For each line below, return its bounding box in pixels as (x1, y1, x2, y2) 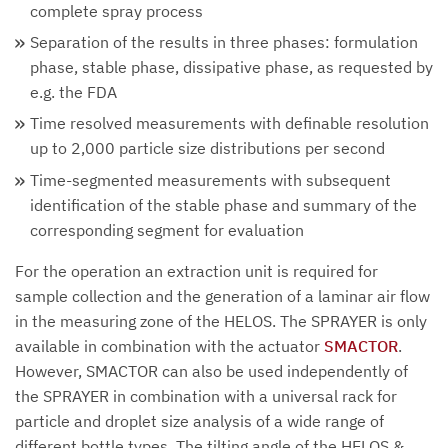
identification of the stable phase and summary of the (30, 194, 417, 215)
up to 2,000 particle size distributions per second (30, 138, 385, 159)
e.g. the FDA (30, 82, 117, 103)
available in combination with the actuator (15, 335, 324, 356)
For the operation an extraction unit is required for (15, 260, 378, 281)
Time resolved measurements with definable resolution (30, 113, 429, 134)
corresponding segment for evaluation (30, 219, 304, 240)
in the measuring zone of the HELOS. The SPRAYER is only (15, 310, 427, 331)
